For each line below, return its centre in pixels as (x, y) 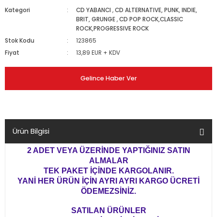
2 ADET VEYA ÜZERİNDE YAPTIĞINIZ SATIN (108, 150)
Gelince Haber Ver (108, 78)
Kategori (17, 10)
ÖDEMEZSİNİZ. (108, 191)
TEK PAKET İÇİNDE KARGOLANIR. (108, 171)
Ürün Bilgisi (31, 131)
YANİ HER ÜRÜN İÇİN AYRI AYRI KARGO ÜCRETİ (108, 181)
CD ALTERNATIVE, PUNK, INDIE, (156, 10)
